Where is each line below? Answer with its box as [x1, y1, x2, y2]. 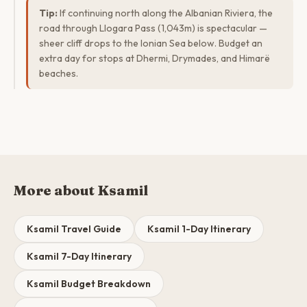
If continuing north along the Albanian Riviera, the [58, 7, 273, 19]
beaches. [39, 67, 78, 79]
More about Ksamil [14, 182, 148, 199]
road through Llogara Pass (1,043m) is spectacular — [39, 22, 267, 34]
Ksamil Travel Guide [27, 223, 121, 235]
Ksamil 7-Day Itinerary [27, 250, 132, 262]
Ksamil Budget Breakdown [27, 278, 151, 290]
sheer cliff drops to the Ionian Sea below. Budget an [39, 37, 262, 49]
